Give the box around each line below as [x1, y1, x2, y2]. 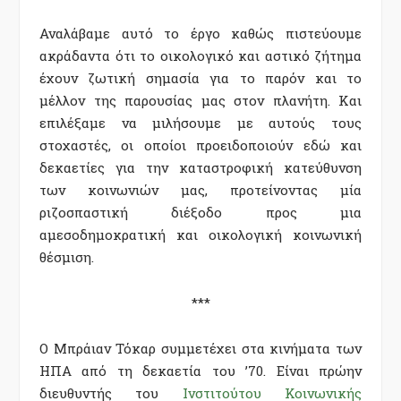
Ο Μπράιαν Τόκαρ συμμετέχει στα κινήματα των [39, 338, 362, 357]
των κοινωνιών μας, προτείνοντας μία [39, 181, 362, 200]
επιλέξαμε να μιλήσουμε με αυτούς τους [39, 114, 362, 132]
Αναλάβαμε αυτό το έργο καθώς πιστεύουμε [39, 24, 362, 43]
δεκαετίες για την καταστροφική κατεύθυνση [39, 158, 362, 177]
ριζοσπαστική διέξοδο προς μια [39, 203, 362, 222]
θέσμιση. [39, 248, 94, 267]
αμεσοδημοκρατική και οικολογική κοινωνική [39, 226, 362, 244]
